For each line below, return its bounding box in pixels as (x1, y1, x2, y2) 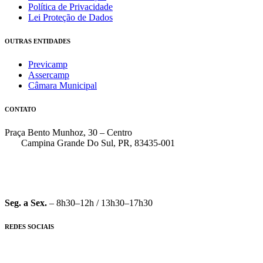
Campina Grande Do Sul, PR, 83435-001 (5, 137, 175, 148)
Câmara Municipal (28, 80, 97, 90)
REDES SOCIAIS (5, 222, 54, 230)
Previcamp (28, 59, 68, 69)
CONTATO (5, 105, 36, 113)
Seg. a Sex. (5, 197, 47, 208)
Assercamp (28, 69, 69, 80)
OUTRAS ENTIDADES (5, 37, 70, 45)
